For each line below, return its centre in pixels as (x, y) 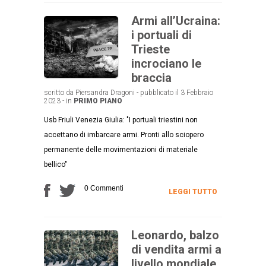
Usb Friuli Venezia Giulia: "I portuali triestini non (121, 120)
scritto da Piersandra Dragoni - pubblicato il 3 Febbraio (129, 92)
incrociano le (166, 63)
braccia (151, 77)
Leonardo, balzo (175, 235)
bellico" (56, 164)
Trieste (151, 49)
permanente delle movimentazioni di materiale (121, 149)
